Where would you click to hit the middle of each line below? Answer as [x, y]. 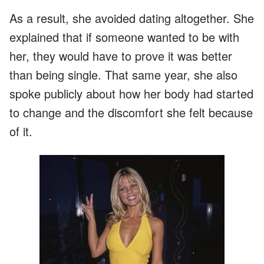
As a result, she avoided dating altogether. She [132, 18]
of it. [21, 131]
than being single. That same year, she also [123, 74]
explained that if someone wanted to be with [124, 37]
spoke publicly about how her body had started [131, 93]
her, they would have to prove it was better [121, 55]
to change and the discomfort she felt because [131, 112]
